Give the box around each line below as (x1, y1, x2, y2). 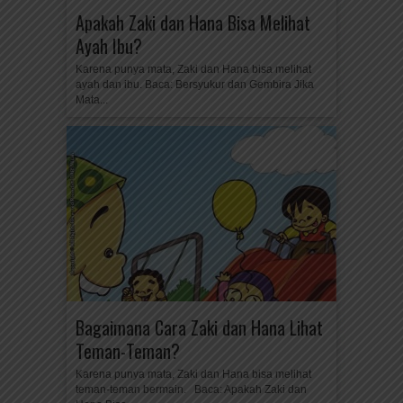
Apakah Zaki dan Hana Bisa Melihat (76, 9, 310, 36)
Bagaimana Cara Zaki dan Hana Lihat (76, 314, 323, 341)
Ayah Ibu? (76, 32, 142, 59)
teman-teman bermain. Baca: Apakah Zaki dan (76, 383, 307, 396)
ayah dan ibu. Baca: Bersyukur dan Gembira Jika (76, 78, 314, 91)
